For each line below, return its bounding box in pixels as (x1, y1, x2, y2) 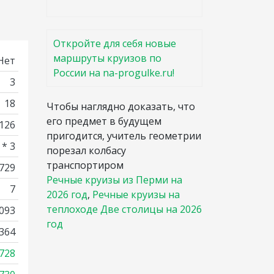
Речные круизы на (92, 188, 180, 201)
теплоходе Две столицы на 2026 (46, 202, 202, 216)
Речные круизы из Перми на (46, 173, 182, 187)
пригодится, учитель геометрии (46, 129, 201, 143)
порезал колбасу (46, 144, 126, 157)
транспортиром (46, 158, 124, 172)
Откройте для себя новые (53, 37, 176, 50)
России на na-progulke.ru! (53, 66, 174, 80)
